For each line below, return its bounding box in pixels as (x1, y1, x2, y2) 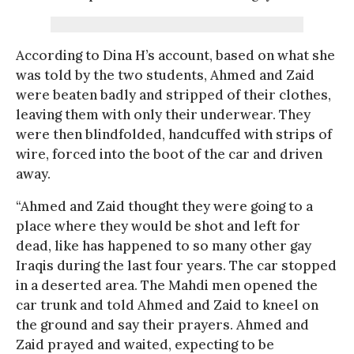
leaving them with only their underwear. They (16, 105, 311, 123)
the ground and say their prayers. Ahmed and (16, 315, 309, 333)
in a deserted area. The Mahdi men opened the (16, 276, 318, 294)
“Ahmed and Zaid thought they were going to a (16, 197, 313, 215)
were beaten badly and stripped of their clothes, (16, 85, 331, 104)
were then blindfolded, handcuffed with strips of (16, 125, 332, 143)
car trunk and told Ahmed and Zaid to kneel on (16, 296, 318, 314)
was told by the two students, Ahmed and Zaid (16, 66, 314, 84)
